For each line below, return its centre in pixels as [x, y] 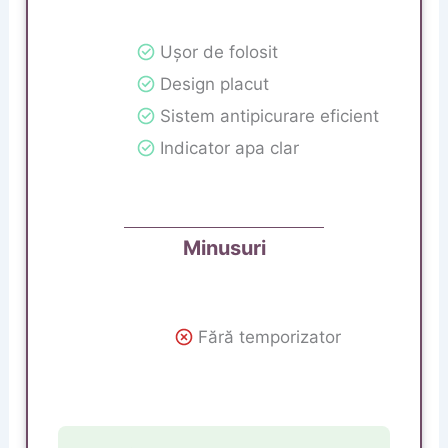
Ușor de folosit [219, 52]
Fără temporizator [269, 336]
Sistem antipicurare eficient [269, 116]
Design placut [214, 84]
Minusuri [224, 247]
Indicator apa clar [229, 148]
